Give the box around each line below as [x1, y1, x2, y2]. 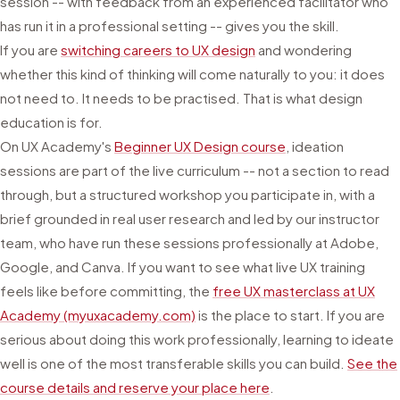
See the [347, 354, 397, 371]
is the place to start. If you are [196, 306, 385, 323]
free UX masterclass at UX [212, 282, 375, 299]
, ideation [286, 137, 344, 154]
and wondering [255, 41, 352, 58]
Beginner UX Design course [114, 137, 286, 154]
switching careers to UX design [61, 41, 255, 58]
